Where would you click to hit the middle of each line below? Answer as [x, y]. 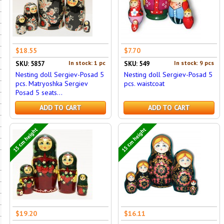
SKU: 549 [136, 64]
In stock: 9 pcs [194, 63]
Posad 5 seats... [39, 92]
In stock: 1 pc [87, 63]
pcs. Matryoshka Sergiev [51, 83]
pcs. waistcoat [144, 83]
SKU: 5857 [30, 64]
